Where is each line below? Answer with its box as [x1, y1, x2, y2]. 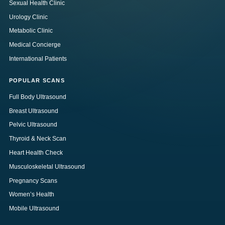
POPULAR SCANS [9, 77, 65, 83]
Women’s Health [9, 191, 54, 198]
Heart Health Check [9, 149, 63, 156]
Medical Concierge [9, 41, 61, 49]
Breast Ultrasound [9, 107, 58, 115]
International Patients [9, 55, 67, 63]
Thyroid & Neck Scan [9, 135, 66, 143]
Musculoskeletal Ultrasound [9, 163, 85, 170]
